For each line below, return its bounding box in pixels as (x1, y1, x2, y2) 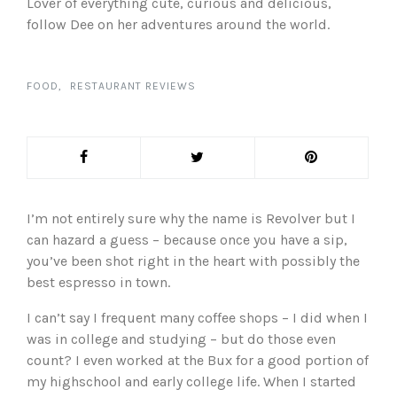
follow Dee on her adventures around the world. (27, 16, 330, 33)
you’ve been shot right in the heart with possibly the (27, 253, 360, 269)
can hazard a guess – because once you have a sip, (27, 231, 347, 248)
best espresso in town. (27, 274, 170, 291)
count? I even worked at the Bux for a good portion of (27, 352, 369, 369)
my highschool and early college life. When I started (27, 373, 356, 390)
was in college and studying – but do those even (27, 331, 336, 347)
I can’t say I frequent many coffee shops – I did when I (27, 309, 368, 326)
